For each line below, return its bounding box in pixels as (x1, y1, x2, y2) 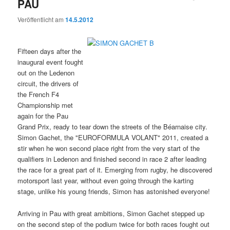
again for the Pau (17, 111, 69, 121)
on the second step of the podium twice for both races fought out (17, 219, 210, 229)
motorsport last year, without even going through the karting (17, 176, 194, 186)
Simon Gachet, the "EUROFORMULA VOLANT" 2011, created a (17, 132, 209, 143)
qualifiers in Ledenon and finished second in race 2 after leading (17, 154, 207, 164)
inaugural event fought (17, 57, 84, 67)
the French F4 (17, 89, 60, 100)
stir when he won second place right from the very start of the (17, 143, 200, 154)
